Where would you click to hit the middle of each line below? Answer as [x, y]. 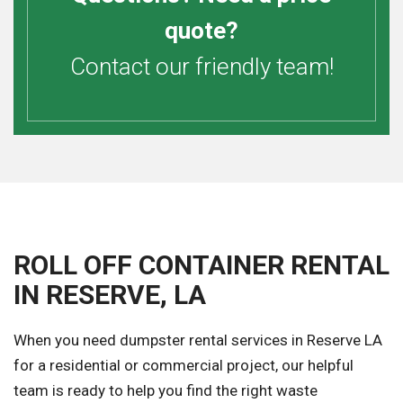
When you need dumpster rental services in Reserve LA [198, 340]
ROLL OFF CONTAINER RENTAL [201, 265]
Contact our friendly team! [201, 67]
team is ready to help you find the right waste [166, 391]
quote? [201, 31]
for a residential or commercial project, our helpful [184, 366]
